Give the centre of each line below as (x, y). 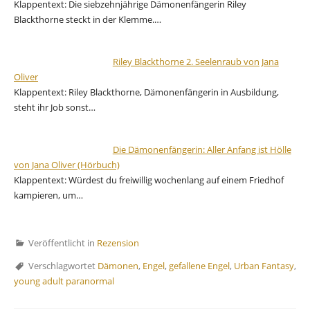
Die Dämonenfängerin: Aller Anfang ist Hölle (202, 149)
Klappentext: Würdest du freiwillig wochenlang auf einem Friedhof (149, 180)
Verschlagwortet (63, 265)
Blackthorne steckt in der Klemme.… (88, 20)
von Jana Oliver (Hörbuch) (67, 164)
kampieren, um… (48, 195)
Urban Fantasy (264, 265)
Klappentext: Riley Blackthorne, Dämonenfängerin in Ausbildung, (146, 92)
